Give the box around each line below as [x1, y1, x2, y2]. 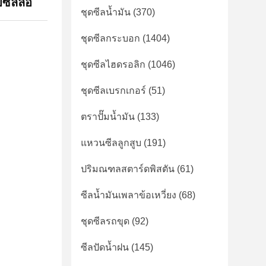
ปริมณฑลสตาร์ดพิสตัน [81, 164, 175, 174]
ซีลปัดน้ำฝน [81, 242, 129, 252]
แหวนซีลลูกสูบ [81, 138, 141, 148]
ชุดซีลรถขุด [81, 216, 129, 226]
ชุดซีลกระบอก [81, 33, 140, 43]
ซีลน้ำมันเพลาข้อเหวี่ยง [81, 190, 176, 200]
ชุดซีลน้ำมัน [81, 7, 131, 17]
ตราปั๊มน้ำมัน [81, 112, 135, 122]
